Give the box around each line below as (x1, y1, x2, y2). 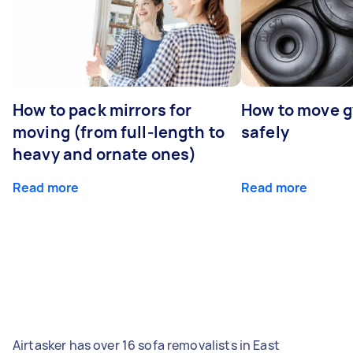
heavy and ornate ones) (13, 143, 197, 165)
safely (241, 121, 289, 143)
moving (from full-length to (13, 121, 225, 143)
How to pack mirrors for (13, 98, 192, 121)
